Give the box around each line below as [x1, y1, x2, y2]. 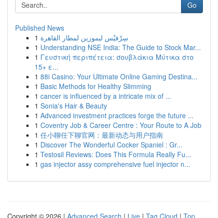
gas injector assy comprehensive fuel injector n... [40, 159, 190, 169]
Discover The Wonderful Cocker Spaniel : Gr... [40, 140, 182, 149]
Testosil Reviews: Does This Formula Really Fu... [40, 149, 191, 159]
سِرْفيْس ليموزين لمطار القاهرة [40, 33, 128, 42]
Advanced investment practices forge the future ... [40, 110, 194, 120]
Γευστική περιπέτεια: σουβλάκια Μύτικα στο [40, 52, 194, 62]
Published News [15, 23, 64, 33]
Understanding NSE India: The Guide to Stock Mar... [40, 42, 201, 52]
